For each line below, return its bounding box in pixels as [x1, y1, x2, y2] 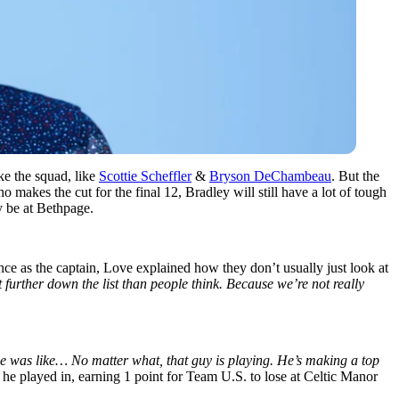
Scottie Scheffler [99, 167, 191, 183]
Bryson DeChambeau [209, 167, 331, 183]
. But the [331, 167, 379, 183]
